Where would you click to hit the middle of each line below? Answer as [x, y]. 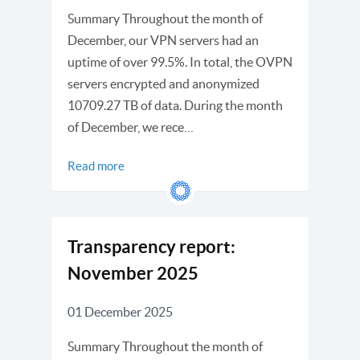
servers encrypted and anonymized [164, 84]
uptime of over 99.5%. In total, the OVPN [180, 62]
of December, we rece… [131, 127]
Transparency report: [151, 246]
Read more [96, 166]
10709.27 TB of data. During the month [175, 105]
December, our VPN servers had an [163, 40]
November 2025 [133, 273]
